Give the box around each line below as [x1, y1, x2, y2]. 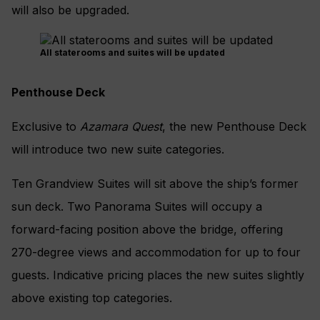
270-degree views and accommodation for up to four [11, 245, 301, 260]
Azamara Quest [80, 119, 162, 134]
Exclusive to [11, 119, 80, 134]
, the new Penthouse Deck [162, 119, 306, 134]
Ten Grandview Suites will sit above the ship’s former [11, 176, 299, 191]
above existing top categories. [11, 291, 172, 306]
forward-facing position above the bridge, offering [11, 222, 283, 237]
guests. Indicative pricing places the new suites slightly [11, 268, 304, 283]
